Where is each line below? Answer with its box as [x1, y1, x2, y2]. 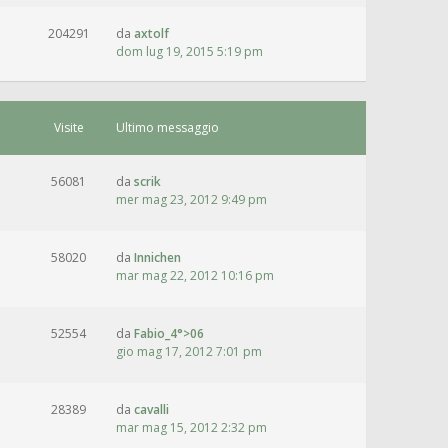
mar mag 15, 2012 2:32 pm [116, 419, 267, 436]
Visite [53, 119, 84, 136]
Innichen [134, 249, 181, 266]
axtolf [134, 25, 169, 42]
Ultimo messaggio [116, 119, 219, 136]
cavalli [134, 401, 169, 418]
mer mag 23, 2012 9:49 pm [116, 191, 267, 208]
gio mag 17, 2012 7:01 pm [116, 343, 262, 360]
